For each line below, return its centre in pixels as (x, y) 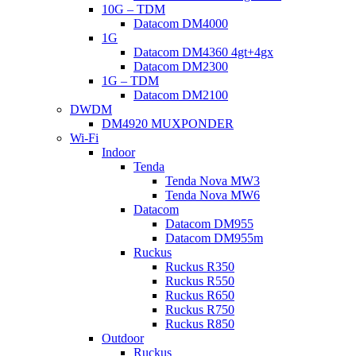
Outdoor (123, 338)
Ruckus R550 (200, 281)
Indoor (118, 152)
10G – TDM (133, 9)
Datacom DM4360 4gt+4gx (203, 52)
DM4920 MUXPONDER (168, 124)
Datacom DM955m (214, 238)
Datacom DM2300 (181, 66)
